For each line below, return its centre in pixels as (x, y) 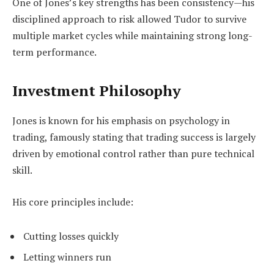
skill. (22, 170)
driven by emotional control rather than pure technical (133, 154)
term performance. (54, 52)
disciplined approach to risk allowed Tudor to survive (129, 19)
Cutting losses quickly (71, 236)
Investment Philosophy (97, 91)
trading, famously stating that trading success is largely (134, 137)
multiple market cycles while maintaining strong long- (132, 36)
